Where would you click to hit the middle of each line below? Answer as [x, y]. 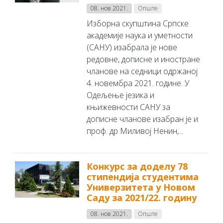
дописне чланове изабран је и [143, 119]
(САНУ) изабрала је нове [132, 47]
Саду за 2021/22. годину [142, 198]
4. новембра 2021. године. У [138, 83]
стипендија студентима [143, 177]
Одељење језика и [121, 95]
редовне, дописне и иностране [144, 59]
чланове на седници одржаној [142, 71]
